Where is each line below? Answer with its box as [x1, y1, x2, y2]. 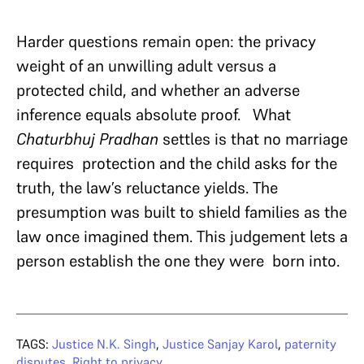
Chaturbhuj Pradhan [16, 128, 162, 149]
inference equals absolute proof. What [16, 103, 291, 125]
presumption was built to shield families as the [16, 201, 347, 223]
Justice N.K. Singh [52, 335, 156, 352]
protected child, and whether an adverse [16, 79, 300, 101]
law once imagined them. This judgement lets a [16, 225, 348, 247]
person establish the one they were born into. [16, 249, 340, 271]
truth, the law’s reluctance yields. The [16, 176, 278, 198]
